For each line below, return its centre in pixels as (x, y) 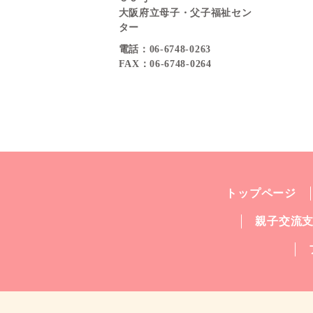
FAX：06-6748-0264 (165, 64)
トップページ (261, 193)
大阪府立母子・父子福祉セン (185, 13)
